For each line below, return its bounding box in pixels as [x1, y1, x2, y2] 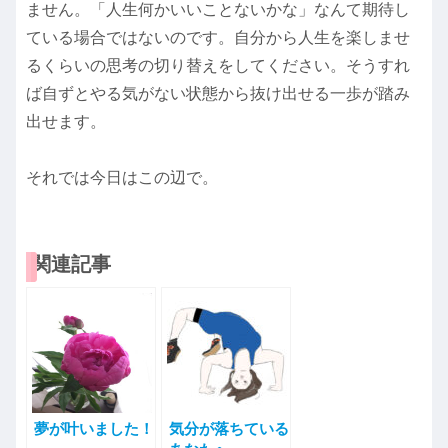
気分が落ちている [169, 420, 289, 438]
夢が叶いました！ [34, 420, 154, 438]
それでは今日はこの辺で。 [26, 169, 218, 187]
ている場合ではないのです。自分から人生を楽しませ [26, 29, 410, 47]
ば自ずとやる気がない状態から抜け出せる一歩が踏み [26, 85, 410, 103]
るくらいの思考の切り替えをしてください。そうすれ [26, 57, 410, 75]
